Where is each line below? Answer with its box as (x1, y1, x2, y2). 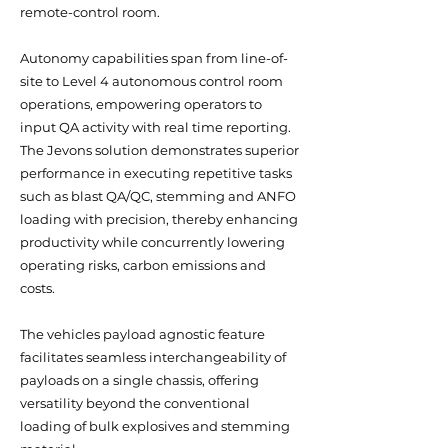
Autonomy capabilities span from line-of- (20, 50, 288, 66)
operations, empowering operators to (20, 96, 262, 112)
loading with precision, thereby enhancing (20, 211, 298, 227)
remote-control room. (20, 4, 160, 20)
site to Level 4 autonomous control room (20, 73, 283, 89)
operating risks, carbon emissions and (20, 257, 266, 273)
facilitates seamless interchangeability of (20, 349, 286, 365)
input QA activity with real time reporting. (20, 119, 291, 135)
